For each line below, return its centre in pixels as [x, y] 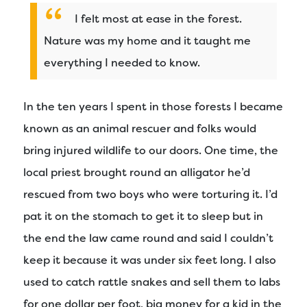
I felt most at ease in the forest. [158, 19]
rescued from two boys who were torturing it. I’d [150, 194]
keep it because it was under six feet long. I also [150, 260]
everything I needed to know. [122, 62]
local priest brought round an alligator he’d [137, 172]
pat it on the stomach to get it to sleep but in [143, 216]
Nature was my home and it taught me [147, 40]
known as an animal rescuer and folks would [140, 128]
